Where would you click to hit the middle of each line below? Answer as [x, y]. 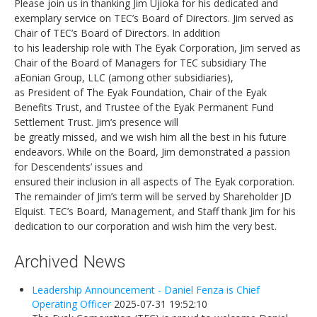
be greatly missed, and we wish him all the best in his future [150, 137]
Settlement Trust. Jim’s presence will [96, 122]
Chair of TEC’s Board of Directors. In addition [117, 33]
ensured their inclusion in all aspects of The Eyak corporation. [154, 182]
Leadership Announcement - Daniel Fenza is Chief [146, 290]
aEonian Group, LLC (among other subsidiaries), [124, 78]
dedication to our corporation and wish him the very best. [145, 226]
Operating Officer [71, 304]
